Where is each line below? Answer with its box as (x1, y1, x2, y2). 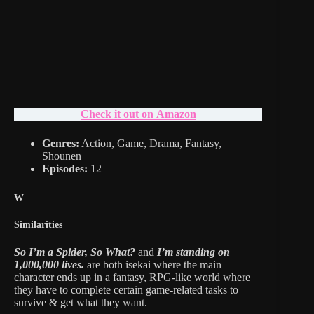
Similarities (14, 219, 62, 231)
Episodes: (42, 162, 90, 175)
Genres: (42, 137, 79, 149)
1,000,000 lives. (14, 258, 87, 271)
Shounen (42, 149, 81, 162)
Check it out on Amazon (80, 107, 196, 120)
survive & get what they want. (14, 296, 147, 308)
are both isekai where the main (87, 258, 221, 271)
